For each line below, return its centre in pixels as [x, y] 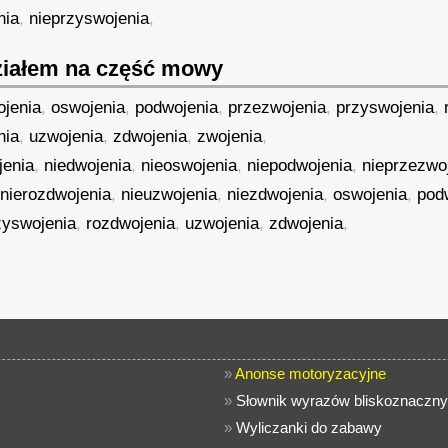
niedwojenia [88, 165]
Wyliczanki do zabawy [309, 427]
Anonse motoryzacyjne [310, 373]
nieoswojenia [189, 165]
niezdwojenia [275, 194]
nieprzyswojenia [89, 18]
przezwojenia [277, 107]
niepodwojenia [300, 165]
